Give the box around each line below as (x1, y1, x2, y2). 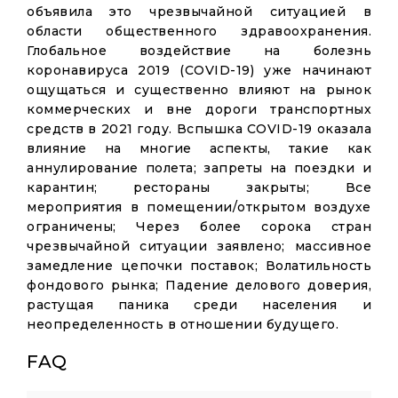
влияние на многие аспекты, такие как (27, 140, 371, 156)
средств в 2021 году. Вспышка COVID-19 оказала (27, 121, 371, 137)
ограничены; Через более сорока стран (27, 219, 371, 235)
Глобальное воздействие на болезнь (27, 43, 371, 59)
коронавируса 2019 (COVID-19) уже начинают (27, 62, 371, 78)
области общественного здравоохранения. (27, 23, 371, 39)
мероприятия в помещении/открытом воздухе (27, 199, 371, 215)
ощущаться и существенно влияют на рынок (27, 82, 371, 98)
